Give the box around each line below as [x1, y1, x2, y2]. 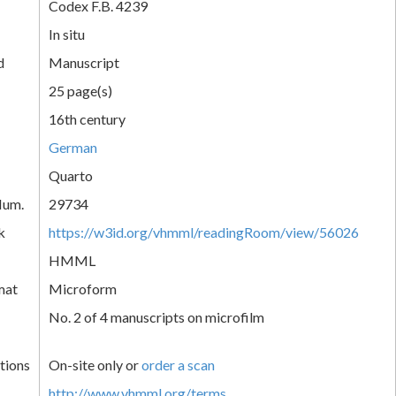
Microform [49, 279, 117, 297]
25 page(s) [49, 81, 112, 99]
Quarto [49, 166, 93, 184]
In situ [49, 25, 85, 42]
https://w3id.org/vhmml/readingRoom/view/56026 [49, 223, 359, 240]
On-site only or [49, 355, 141, 373]
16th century [49, 110, 126, 127]
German [49, 138, 97, 156]
